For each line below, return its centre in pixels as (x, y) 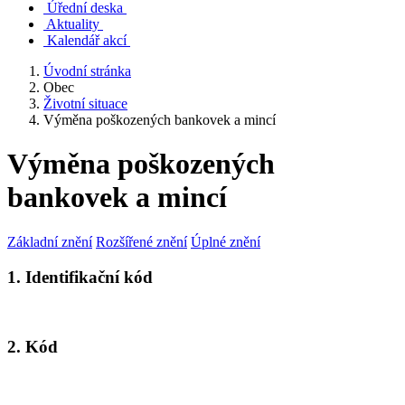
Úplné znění (226, 241)
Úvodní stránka (87, 71)
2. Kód (33, 347)
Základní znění (50, 241)
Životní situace (85, 104)
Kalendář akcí (87, 40)
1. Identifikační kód (80, 277)
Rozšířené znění (141, 241)
